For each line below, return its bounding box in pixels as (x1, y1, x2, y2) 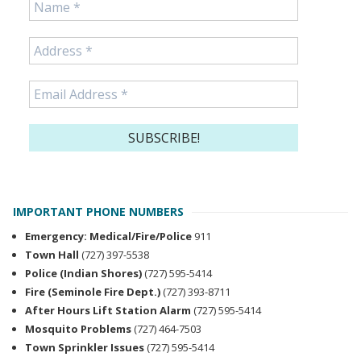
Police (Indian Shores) (25, 265, 144, 280)
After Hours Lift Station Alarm (25, 302, 191, 317)
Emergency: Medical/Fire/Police (25, 228, 194, 243)
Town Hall (25, 247, 79, 262)
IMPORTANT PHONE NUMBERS (13, 203, 184, 219)
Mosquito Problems (25, 321, 131, 336)
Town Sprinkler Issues (25, 339, 144, 355)
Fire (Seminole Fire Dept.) (25, 284, 163, 299)
